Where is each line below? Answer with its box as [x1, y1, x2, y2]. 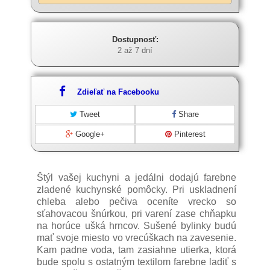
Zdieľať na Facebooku [77, 87, 159, 96]
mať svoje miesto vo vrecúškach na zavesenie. [37, 233, 236, 243]
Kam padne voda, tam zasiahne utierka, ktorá [37, 245, 236, 255]
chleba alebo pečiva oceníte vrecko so [37, 196, 236, 207]
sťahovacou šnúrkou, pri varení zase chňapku [37, 209, 236, 219]
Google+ [72, 130, 105, 139]
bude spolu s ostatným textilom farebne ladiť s [37, 257, 236, 267]
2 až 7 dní [118, 46, 152, 55]
